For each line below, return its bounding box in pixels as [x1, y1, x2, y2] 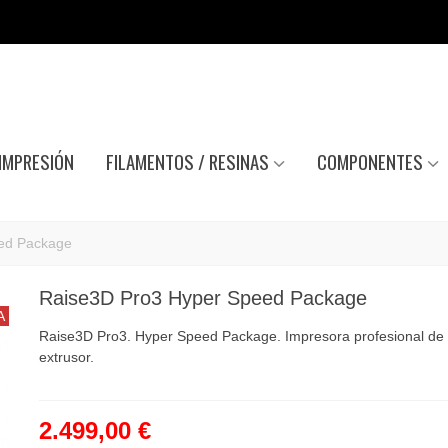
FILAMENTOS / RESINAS [105, 148, 269, 175]
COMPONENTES [316, 148, 423, 175]
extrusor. [38, 349, 94, 365]
